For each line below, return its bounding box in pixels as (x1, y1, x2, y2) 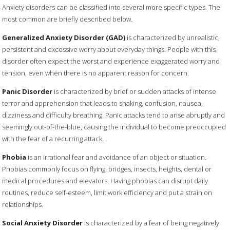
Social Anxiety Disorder (2, 218, 83, 227)
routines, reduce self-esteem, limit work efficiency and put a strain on (2, 187, 213, 197)
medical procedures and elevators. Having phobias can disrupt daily (2, 176, 208, 185)
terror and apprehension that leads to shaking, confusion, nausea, (2, 98, 203, 108)
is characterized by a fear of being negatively (83, 218, 220, 227)
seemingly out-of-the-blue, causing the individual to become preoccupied (2, 122, 226, 131)
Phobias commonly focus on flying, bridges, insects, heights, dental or (2, 164, 212, 174)
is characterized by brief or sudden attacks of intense (52, 86, 217, 96)
